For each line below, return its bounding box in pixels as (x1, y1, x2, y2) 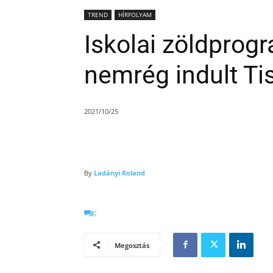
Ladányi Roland (94, 168, 145, 177)
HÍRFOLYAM (118, 10, 152, 19)
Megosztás (115, 240, 149, 250)
